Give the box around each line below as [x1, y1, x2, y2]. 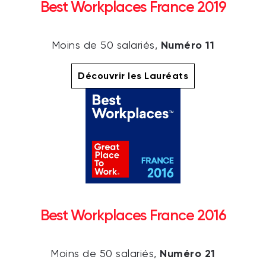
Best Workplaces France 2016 [40, 206, 226, 224]
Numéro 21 [160, 246, 216, 260]
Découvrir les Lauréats [78, 69, 188, 81]
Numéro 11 [160, 38, 215, 52]
